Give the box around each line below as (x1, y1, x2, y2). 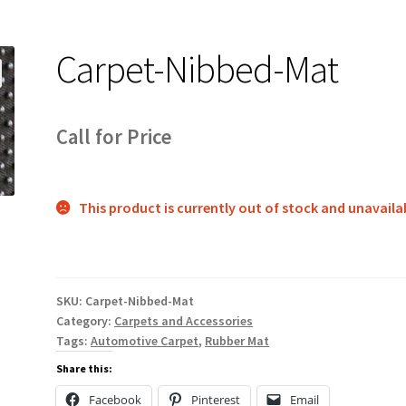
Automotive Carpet (91, 333, 199, 350)
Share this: (56, 362, 113, 376)
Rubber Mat (205, 333, 270, 350)
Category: (56, 313, 115, 330)
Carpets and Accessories (114, 313, 254, 330)
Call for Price (56, 123, 173, 150)
